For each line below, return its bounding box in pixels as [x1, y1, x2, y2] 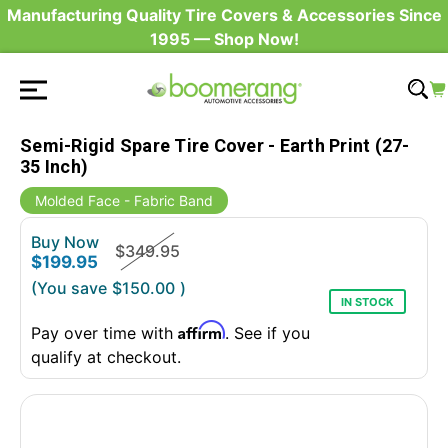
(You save [31, 277, 107, 298]
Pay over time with [31, 323, 178, 343]
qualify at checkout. [31, 347, 181, 367]
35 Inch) [20, 156, 88, 177]
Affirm [178, 320, 225, 340]
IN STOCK [340, 295, 394, 309]
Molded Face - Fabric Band [35, 192, 213, 209]
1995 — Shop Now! [149, 28, 299, 49]
